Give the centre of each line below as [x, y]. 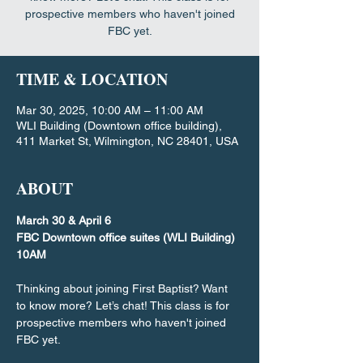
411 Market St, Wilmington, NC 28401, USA [127, 141]
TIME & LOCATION [92, 79]
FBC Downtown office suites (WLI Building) [126, 237]
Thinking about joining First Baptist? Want [124, 288]
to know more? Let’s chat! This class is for [124, 305]
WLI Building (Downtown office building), [119, 126]
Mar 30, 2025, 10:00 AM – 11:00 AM [110, 110]
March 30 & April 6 [64, 220]
